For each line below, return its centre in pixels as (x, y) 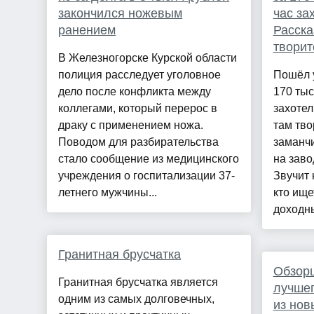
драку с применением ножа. (131, 125)
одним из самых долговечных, (137, 299)
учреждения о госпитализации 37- (147, 176)
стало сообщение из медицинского (149, 159)
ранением (87, 30)
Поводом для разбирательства (139, 142)
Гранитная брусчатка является (138, 282)
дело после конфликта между (135, 92)
